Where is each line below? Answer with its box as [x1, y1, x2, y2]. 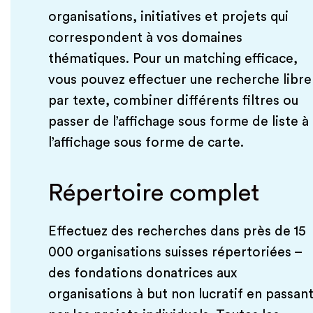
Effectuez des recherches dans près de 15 [48, 224, 306, 239]
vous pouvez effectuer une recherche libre [48, 73, 312, 87]
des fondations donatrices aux [48, 266, 237, 281]
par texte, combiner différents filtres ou [48, 94, 298, 108]
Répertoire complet [48, 181, 260, 206]
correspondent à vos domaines [48, 31, 242, 45]
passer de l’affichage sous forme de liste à [48, 115, 309, 129]
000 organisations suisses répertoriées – [48, 245, 302, 260]
